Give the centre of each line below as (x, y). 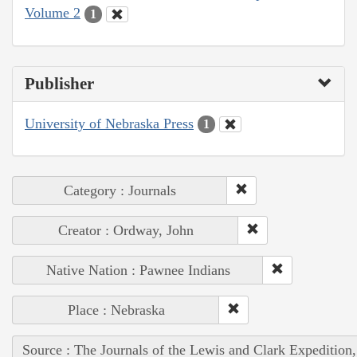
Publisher (59, 83)
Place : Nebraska (116, 310)
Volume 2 (53, 13)
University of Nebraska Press (109, 123)
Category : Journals (120, 191)
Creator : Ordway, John (126, 231)
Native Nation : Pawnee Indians (138, 271)
